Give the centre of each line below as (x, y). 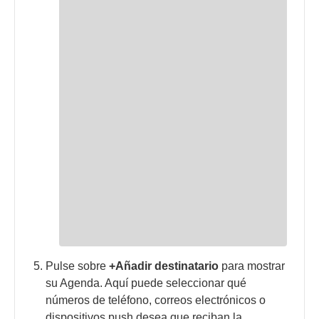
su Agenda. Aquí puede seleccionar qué (146, 283)
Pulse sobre (78, 266)
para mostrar (252, 266)
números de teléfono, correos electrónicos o (156, 300)
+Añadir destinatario (164, 266)
